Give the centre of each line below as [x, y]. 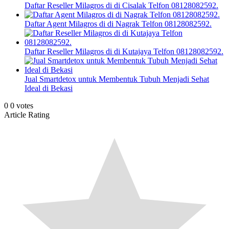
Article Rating [27, 115]
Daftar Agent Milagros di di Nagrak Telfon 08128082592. [118, 24]
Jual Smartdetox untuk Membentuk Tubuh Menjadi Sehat [117, 79]
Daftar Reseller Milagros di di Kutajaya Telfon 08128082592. [124, 52]
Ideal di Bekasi [49, 88]
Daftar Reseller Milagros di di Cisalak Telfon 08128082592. [121, 6]
